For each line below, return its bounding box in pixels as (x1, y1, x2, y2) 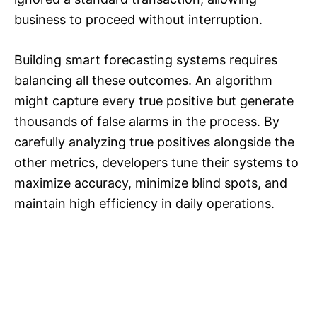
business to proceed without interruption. (14, 12, 263, 28)
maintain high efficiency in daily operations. (14, 196, 275, 212)
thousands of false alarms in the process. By (14, 114, 279, 129)
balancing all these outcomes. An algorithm (14, 73, 272, 88)
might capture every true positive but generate (14, 93, 294, 109)
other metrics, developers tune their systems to (14, 155, 299, 171)
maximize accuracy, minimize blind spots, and (14, 175, 287, 191)
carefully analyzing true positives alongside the (14, 134, 294, 150)
